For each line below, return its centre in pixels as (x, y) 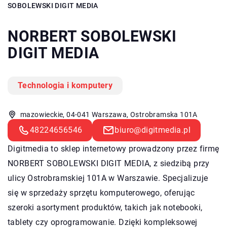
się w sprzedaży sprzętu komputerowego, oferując (101, 193)
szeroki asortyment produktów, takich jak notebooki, (105, 207)
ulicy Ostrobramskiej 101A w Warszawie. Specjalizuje (108, 178)
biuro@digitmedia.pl (153, 130)
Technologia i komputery (65, 85)
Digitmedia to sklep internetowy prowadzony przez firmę (113, 148)
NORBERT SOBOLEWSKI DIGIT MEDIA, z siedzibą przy (109, 163)
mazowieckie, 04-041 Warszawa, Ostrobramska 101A (109, 114)
